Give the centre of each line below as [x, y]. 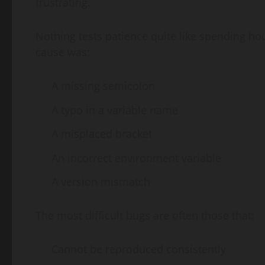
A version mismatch [101, 182]
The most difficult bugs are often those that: [145, 216]
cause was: [63, 52]
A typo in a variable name [115, 110]
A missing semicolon [103, 86]
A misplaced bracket [102, 134]
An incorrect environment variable [136, 158]
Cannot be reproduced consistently [139, 249]
